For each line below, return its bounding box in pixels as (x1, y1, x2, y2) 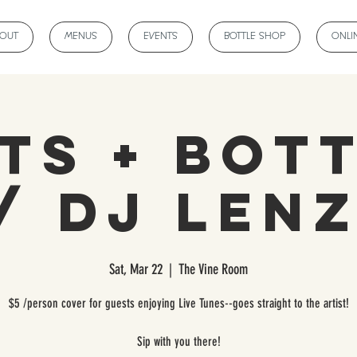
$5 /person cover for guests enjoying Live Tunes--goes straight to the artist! (8, 296, 349, 311)
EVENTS (143, 31, 178, 43)
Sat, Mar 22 (109, 261, 163, 278)
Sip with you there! (136, 334, 221, 349)
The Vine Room (178, 261, 248, 278)
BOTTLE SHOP (224, 31, 285, 43)
